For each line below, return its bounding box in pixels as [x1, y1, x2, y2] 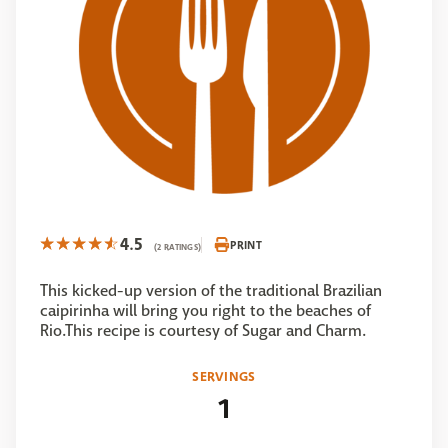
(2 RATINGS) [154, 241, 202, 253]
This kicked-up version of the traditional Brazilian [40, 280, 382, 301]
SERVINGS [192, 367, 256, 386]
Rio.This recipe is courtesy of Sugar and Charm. [40, 320, 366, 341]
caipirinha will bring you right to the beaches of [40, 300, 371, 321]
